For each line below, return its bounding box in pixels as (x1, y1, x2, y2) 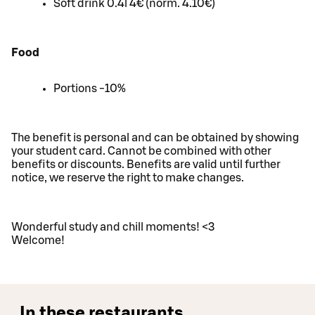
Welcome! (11, 235, 65, 247)
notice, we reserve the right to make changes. (11, 172, 244, 184)
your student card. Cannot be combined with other (11, 146, 271, 157)
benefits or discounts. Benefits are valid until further (11, 159, 281, 171)
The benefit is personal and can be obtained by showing (11, 132, 299, 144)
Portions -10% (53, 83, 126, 95)
